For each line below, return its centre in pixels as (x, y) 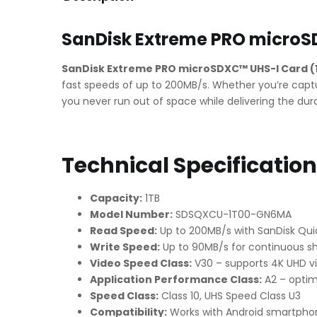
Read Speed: (123, 230)
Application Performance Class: (176, 279)
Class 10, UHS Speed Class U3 (230, 295)
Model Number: (131, 214)
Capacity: (116, 198)
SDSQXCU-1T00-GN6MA (232, 214)
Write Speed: (125, 247)
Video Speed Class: (141, 263)
